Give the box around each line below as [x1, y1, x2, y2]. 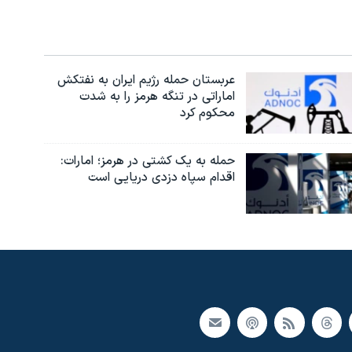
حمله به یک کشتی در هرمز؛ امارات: [60, 151, 235, 170]
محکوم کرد [179, 103, 235, 123]
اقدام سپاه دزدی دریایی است [87, 167, 235, 187]
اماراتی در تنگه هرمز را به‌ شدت [79, 86, 235, 106]
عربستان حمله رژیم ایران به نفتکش [57, 70, 235, 90]
